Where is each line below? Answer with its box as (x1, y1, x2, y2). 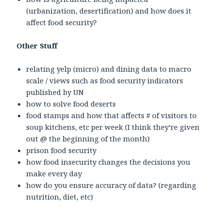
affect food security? (26, 17, 97, 27)
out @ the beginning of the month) (26, 133, 150, 143)
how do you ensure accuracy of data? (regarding (26, 180, 197, 190)
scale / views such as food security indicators (26, 75, 184, 85)
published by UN (26, 87, 84, 97)
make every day (26, 168, 82, 178)
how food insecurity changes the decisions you (26, 156, 191, 167)
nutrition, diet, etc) (26, 191, 93, 201)
